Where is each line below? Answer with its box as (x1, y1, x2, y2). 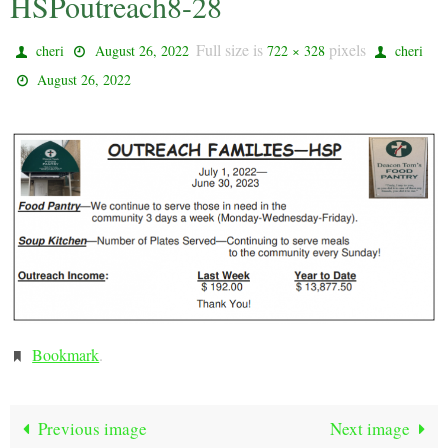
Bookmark (32, 344, 100, 366)
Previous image (38, 417, 148, 441)
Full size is (195, 38, 267, 60)
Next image (329, 417, 410, 441)
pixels (324, 38, 366, 60)
